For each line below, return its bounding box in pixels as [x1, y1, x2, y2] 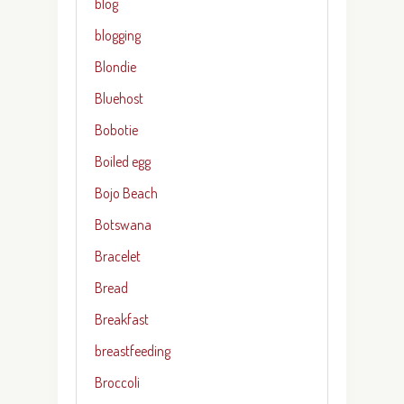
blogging [95, 25, 141, 44]
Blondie [95, 57, 136, 76]
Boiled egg [95, 151, 151, 170]
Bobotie [95, 120, 138, 139]
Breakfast [95, 309, 149, 328]
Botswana [95, 215, 151, 234]
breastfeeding [95, 341, 170, 360]
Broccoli [95, 372, 140, 391]
